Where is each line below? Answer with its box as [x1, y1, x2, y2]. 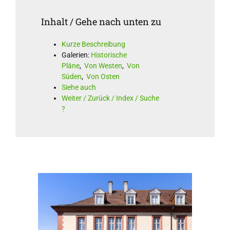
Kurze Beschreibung [61, 40, 125, 48]
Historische [90, 50, 127, 59]
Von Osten [86, 72, 120, 81]
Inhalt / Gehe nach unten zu [41, 15, 161, 28]
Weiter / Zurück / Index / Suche [61, 93, 159, 102]
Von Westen [84, 61, 122, 70]
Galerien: [61, 50, 91, 59]
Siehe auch [61, 83, 96, 91]
